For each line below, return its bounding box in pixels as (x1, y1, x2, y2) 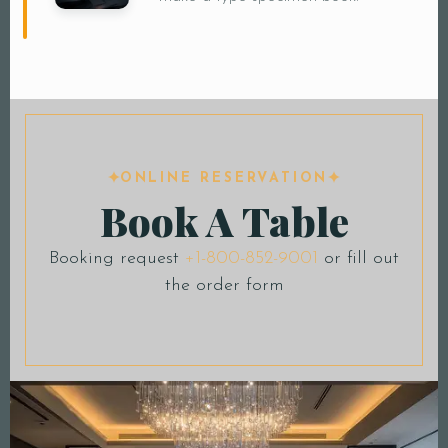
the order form (164, 275, 284, 295)
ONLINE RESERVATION (119, 170, 329, 186)
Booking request (49, 248, 185, 268)
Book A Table (99, 193, 349, 247)
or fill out (318, 248, 399, 268)
